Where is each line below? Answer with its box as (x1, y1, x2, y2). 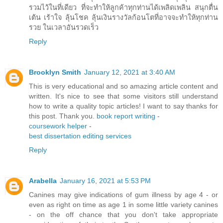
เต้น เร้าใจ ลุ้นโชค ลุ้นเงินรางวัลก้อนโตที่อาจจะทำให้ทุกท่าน (29, 13, 218, 21)
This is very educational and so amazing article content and (29, 82, 218, 90)
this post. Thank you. (29, 111, 97, 120)
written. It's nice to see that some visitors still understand (29, 92, 218, 100)
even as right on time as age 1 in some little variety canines (29, 200, 218, 209)
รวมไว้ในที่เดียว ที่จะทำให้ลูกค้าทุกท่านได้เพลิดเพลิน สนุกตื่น (29, 3, 218, 11)
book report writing (97, 111, 155, 120)
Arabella (29, 176, 57, 185)
